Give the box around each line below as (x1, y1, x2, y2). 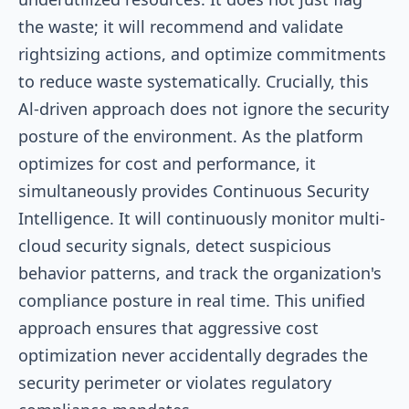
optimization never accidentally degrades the (18, 343, 368, 366)
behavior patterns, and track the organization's (18, 261, 382, 284)
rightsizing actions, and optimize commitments (18, 42, 386, 65)
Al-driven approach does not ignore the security (18, 97, 389, 120)
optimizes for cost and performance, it (18, 152, 316, 174)
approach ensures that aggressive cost (18, 316, 319, 339)
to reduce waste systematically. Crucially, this (18, 69, 369, 92)
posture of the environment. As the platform (18, 124, 363, 147)
